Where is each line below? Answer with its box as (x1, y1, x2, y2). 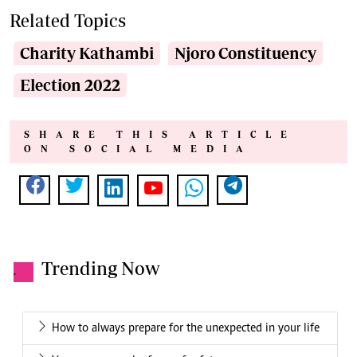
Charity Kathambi (20, 44, 154, 63)
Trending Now (41, 257, 160, 280)
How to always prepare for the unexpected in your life (52, 322, 320, 335)
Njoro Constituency (175, 44, 316, 63)
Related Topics (10, 10, 126, 31)
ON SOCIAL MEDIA (24, 143, 253, 155)
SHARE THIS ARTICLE (24, 129, 296, 140)
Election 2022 (20, 76, 120, 95)
